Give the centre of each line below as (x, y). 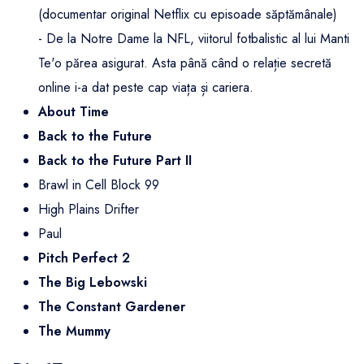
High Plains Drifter (89, 210)
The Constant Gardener (112, 307)
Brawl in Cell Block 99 (99, 185)
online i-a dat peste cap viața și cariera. (146, 88)
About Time (74, 112)
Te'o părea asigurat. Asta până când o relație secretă (185, 63)
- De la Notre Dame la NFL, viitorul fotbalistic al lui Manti (194, 39)
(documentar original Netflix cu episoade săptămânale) (188, 15)
